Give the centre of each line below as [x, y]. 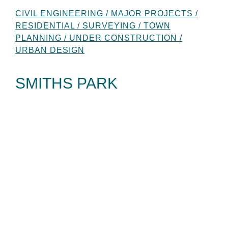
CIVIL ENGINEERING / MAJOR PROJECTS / [107, 13]
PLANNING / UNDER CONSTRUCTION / [99, 38]
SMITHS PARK [66, 83]
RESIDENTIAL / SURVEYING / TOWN [93, 25]
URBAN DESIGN [50, 50]
